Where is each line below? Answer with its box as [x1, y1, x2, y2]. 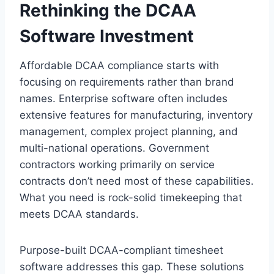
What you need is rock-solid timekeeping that [20, 191, 242, 204]
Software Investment [20, 25, 194, 46]
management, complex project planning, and [20, 125, 238, 138]
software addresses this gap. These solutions [20, 260, 244, 273]
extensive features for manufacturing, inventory [20, 108, 253, 121]
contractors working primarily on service [20, 158, 215, 171]
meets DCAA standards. [20, 207, 139, 220]
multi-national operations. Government [20, 141, 209, 154]
